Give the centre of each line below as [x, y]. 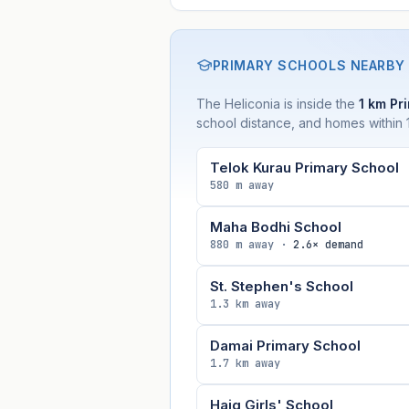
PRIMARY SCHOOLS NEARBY [309, 65]
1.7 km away [245, 363]
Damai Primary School [285, 345]
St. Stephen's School [281, 286]
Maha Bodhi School [275, 226]
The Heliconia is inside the [277, 103]
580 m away [241, 185]
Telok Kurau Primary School [304, 167]
